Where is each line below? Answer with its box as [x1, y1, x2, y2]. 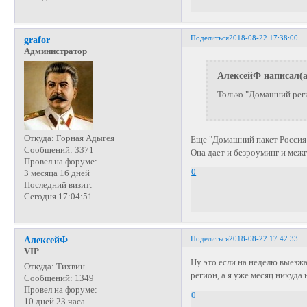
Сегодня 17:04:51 [23, 191, 93, 201]
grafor [23, 34, 50, 45]
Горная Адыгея [53, 133, 114, 143]
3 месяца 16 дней [23, 168, 90, 178]
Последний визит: [23, 180, 93, 190]
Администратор [23, 46, 87, 56]
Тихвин [53, 262, 85, 271]
